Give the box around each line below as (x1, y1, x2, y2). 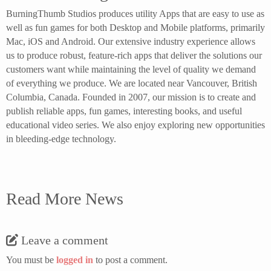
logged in (56, 255, 93, 265)
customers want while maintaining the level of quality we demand (6, 64, 256, 74)
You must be (6, 255, 56, 265)
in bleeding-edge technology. (6, 134, 116, 144)
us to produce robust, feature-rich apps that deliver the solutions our (6, 50, 262, 60)
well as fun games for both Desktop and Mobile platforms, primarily (6, 22, 265, 33)
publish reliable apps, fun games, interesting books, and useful (6, 106, 242, 116)
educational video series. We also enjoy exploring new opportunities (6, 120, 265, 130)
